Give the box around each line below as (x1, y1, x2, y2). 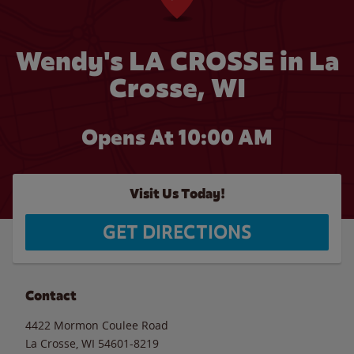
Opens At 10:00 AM (81, 124, 273, 151)
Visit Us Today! (129, 186, 225, 202)
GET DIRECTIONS (103, 220, 251, 244)
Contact (25, 287, 77, 304)
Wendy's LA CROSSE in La (15, 44, 339, 78)
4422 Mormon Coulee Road (25, 317, 168, 333)
